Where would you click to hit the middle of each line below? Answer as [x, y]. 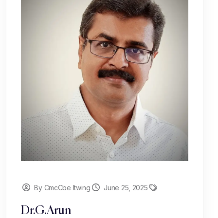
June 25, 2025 [126, 187]
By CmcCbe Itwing [62, 187]
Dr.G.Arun [46, 210]
